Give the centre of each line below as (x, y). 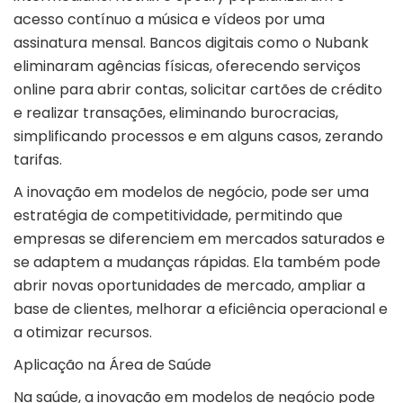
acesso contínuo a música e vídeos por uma (169, 20)
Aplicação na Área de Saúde (112, 365)
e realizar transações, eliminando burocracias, (176, 113)
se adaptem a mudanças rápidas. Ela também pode (197, 263)
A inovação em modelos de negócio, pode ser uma (191, 193)
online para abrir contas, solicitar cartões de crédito (198, 90)
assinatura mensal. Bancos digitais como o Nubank (191, 43)
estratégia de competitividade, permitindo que (178, 216)
